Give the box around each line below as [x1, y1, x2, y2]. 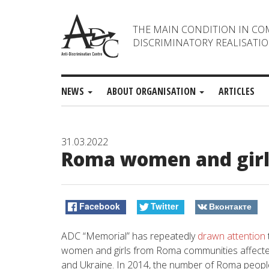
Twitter [150, 200, 178, 213]
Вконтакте [208, 200, 252, 213]
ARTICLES [219, 85, 255, 98]
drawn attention [198, 229, 265, 243]
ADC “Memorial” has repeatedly [61, 229, 198, 243]
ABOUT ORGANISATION [107, 85, 198, 98]
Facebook [79, 200, 121, 213]
